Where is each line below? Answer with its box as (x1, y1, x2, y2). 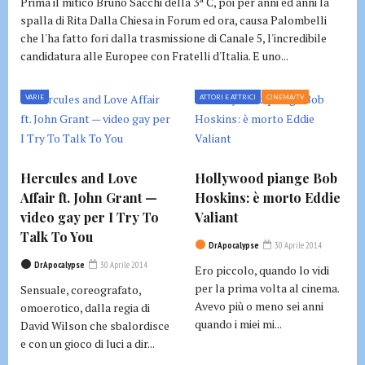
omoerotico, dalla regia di (20, 300, 150, 315)
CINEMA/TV (266, 93, 304, 101)
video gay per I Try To (20, 209, 159, 226)
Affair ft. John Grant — (20, 189, 157, 206)
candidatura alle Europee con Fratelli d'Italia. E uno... (20, 48, 288, 64)
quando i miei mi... (195, 316, 282, 332)
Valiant (195, 209, 238, 226)
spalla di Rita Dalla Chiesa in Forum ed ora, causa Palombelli (20, 12, 327, 28)
